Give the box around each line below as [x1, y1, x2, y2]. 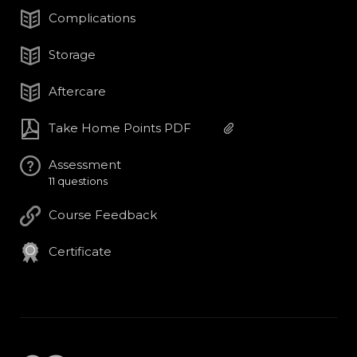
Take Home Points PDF [49, 120, 191, 136]
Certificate [49, 244, 112, 260]
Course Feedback [49, 207, 157, 223]
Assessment [49, 157, 121, 173]
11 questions [49, 175, 108, 188]
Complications [49, 10, 135, 26]
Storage [49, 47, 96, 63]
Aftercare [49, 84, 106, 100]
